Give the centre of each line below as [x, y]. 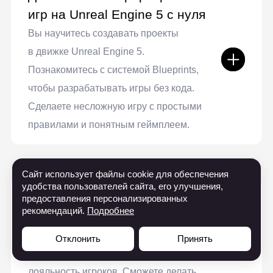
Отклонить [78, 239]
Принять [195, 239]
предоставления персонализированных [105, 198]
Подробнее [111, 211]
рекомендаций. [55, 211]
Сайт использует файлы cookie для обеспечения [125, 174]
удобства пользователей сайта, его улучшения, [122, 186]
